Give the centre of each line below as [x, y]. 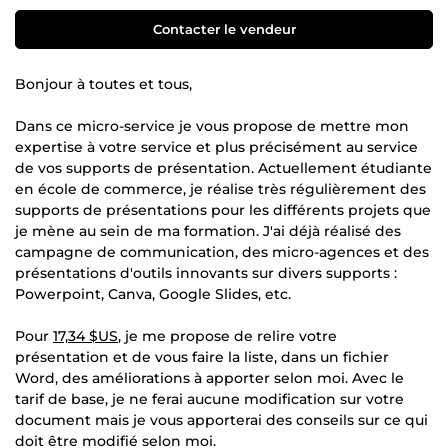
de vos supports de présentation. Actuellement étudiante [223, 167]
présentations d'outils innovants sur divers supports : [206, 272]
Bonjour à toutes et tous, [103, 83]
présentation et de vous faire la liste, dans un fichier [202, 356]
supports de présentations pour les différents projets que [223, 209]
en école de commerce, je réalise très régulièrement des [220, 188]
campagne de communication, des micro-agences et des [222, 251]
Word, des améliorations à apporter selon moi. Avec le [209, 377]
